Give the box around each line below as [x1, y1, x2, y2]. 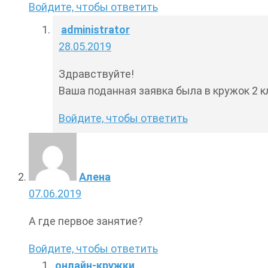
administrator [61, 23, 130, 36]
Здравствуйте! [59, 68, 134, 81]
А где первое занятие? [29, 215, 143, 228]
